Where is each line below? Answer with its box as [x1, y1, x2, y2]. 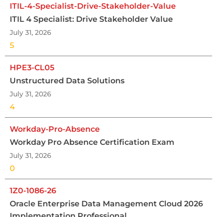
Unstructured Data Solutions [10, 76, 124, 85]
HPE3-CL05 [10, 62, 54, 72]
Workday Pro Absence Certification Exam [10, 137, 174, 147]
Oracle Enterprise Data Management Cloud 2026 [10, 199, 203, 208]
